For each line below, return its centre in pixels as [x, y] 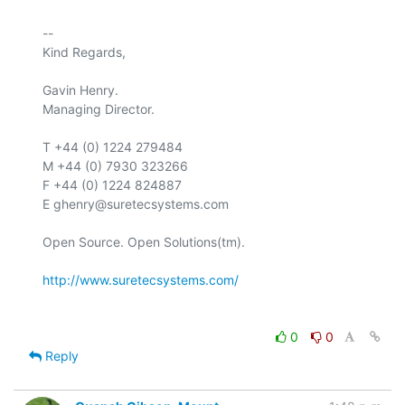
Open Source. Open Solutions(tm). [144, 242]
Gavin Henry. [80, 90]
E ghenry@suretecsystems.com [136, 204]
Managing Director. [99, 109]
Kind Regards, [84, 52]
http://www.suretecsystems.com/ [141, 280]
